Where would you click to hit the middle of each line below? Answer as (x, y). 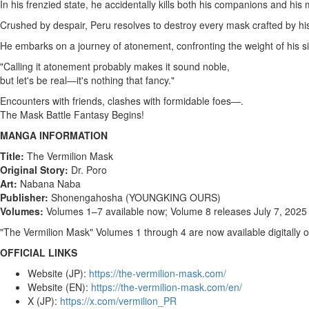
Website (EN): (58, 287)
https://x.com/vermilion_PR (118, 301)
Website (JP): (57, 273)
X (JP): (42, 301)
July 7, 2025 (280, 211)
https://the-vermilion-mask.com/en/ (167, 287)
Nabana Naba (49, 183)
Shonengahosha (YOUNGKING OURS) (134, 197)
